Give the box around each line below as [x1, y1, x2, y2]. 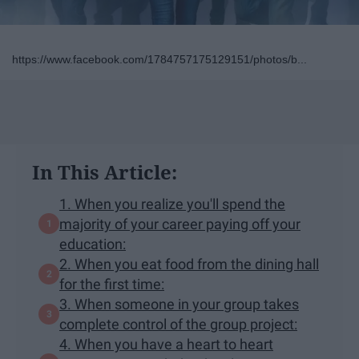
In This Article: [32, 158, 177, 185]
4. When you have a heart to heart [59, 335, 273, 353]
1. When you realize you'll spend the [59, 195, 285, 212]
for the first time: [59, 275, 164, 292]
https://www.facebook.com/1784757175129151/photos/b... [12, 52, 307, 66]
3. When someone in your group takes [59, 295, 299, 313]
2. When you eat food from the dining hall [59, 255, 319, 272]
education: [59, 235, 126, 252]
